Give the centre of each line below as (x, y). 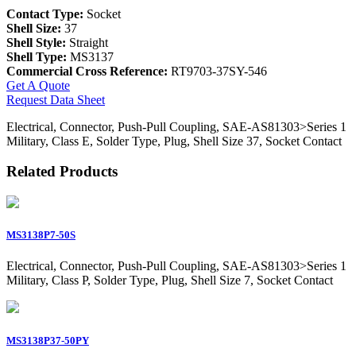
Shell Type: (38, 56)
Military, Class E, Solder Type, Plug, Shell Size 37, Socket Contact (174, 141)
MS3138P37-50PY (48, 340)
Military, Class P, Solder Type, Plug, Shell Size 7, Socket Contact (170, 281)
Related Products (62, 172)
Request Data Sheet (56, 99)
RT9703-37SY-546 (217, 71)
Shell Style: (38, 42)
